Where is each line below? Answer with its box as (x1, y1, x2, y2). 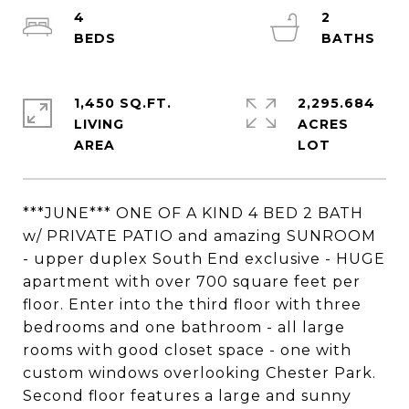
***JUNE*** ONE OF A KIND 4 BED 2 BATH (23, 204, 363, 222)
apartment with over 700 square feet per (23, 273, 361, 290)
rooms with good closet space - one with (23, 341, 351, 359)
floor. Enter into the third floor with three (23, 296, 362, 313)
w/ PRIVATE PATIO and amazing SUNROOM (23, 227, 376, 245)
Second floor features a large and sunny (23, 387, 351, 404)
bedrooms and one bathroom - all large (23, 319, 345, 336)
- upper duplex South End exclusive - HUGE (23, 250, 385, 267)
